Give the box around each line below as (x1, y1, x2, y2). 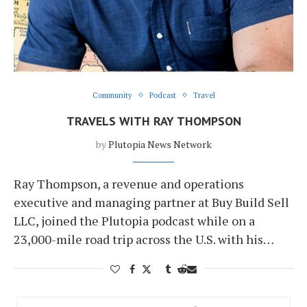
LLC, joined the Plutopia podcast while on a (14, 212, 255, 229)
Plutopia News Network (108, 137, 212, 151)
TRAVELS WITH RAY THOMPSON (66, 112, 241, 129)
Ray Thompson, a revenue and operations (14, 175, 244, 192)
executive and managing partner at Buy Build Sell (14, 193, 289, 210)
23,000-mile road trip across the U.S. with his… (14, 230, 274, 247)
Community (92, 90, 132, 100)
